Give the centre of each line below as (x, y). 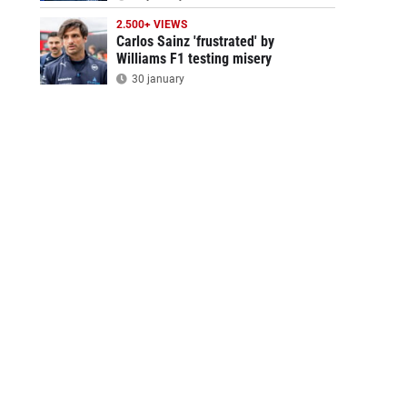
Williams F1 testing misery (194, 59)
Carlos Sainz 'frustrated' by (195, 41)
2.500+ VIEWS (151, 25)
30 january (156, 79)
